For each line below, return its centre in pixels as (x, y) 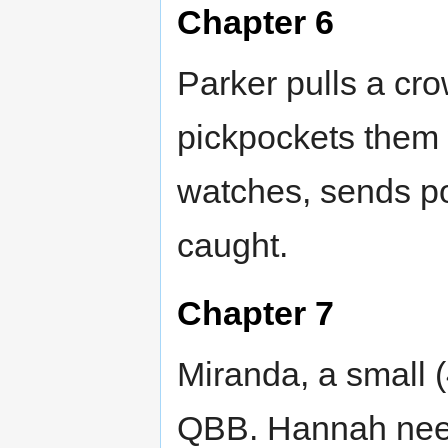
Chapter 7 (255, 313)
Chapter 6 (255, 22)
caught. (232, 245)
